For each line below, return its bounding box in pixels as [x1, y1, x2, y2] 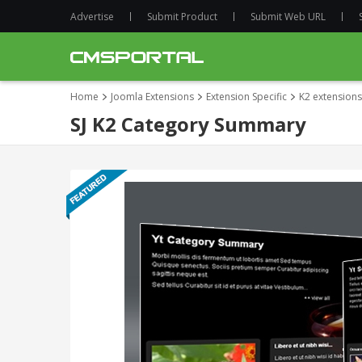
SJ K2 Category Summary [70, 111, 306, 137]
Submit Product [147, 10, 217, 23]
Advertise [70, 10, 114, 23]
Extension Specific [206, 90, 287, 103]
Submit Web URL [250, 10, 326, 23]
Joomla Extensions [111, 90, 194, 103]
